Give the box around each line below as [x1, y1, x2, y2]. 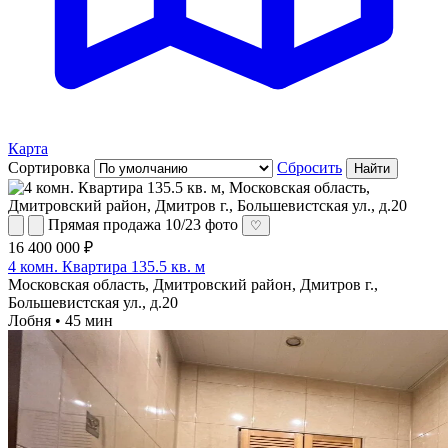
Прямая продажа [48, 215, 161, 233]
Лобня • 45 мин [8, 311, 113, 329]
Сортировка [8, 158, 90, 176]
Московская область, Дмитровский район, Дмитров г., [8, 275, 378, 293]
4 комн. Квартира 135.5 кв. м [8, 257, 205, 275]
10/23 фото [165, 215, 238, 233]
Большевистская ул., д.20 [8, 293, 178, 311]
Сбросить [277, 158, 342, 176]
